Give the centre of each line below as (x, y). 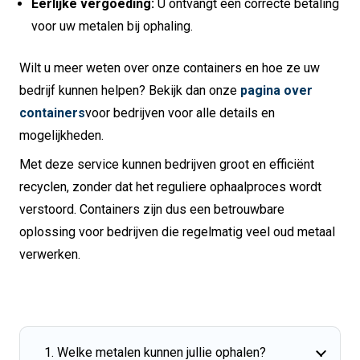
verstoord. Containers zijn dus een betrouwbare (152, 210)
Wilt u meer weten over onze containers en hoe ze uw (170, 68)
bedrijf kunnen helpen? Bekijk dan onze (130, 91)
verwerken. (50, 255)
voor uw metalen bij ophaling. (112, 27)
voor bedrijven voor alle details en (180, 113)
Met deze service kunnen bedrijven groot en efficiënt (167, 165)
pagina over (276, 91)
